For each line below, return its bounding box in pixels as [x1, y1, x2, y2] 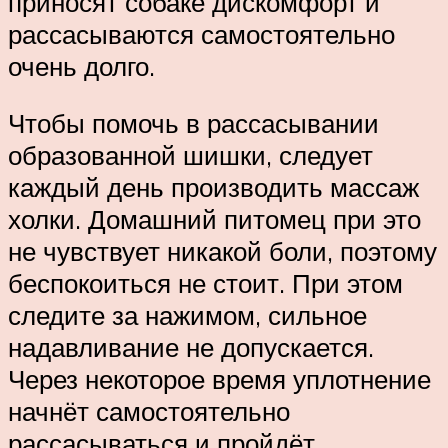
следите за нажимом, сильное [8, 299, 367, 332]
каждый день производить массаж [8, 171, 419, 204]
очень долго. [8, 49, 155, 82]
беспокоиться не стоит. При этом [8, 267, 403, 300]
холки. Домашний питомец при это [8, 203, 421, 236]
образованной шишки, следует [8, 139, 373, 172]
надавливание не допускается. [8, 331, 374, 364]
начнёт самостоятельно [8, 395, 290, 428]
